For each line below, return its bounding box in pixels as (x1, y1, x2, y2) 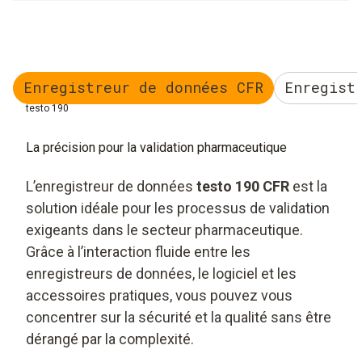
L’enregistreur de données (26, 177, 196, 195)
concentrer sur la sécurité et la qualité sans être (26, 308, 331, 326)
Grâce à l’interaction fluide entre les (26, 242, 250, 260)
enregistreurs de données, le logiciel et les (26, 264, 297, 282)
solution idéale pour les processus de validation (26, 199, 330, 217)
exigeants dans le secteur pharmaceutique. (26, 221, 303, 238)
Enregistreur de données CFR (23, 78, 263, 98)
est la (289, 177, 327, 195)
